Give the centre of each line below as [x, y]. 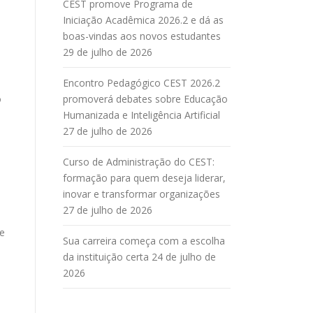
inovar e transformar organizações [141, 194]
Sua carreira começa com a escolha [144, 241]
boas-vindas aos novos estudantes [142, 36]
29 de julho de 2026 [108, 52]
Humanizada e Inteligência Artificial [141, 115]
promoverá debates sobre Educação [145, 99]
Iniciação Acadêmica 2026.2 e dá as [143, 20]
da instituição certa [106, 257]
